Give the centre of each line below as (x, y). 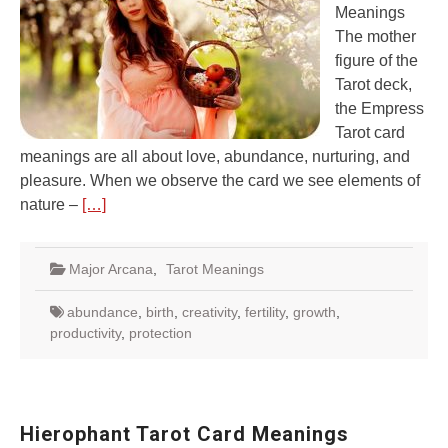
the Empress (379, 108)
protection (160, 333)
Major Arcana (111, 269)
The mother (375, 36)
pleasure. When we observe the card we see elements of (220, 180)
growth (314, 312)
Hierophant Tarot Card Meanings (184, 434)
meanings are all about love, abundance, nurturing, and (215, 156)
